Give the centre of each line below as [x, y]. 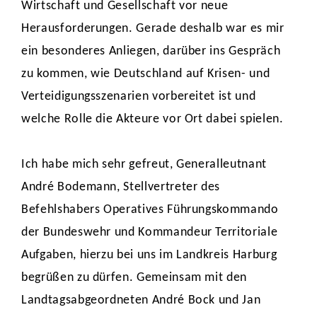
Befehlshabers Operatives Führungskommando [150, 210]
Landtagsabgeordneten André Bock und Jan [141, 300]
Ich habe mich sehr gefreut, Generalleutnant [144, 165]
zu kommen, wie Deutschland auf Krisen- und [146, 74]
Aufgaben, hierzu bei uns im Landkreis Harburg [149, 255]
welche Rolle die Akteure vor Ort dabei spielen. [154, 119]
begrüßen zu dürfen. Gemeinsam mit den [134, 278]
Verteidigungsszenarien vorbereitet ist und [139, 97]
